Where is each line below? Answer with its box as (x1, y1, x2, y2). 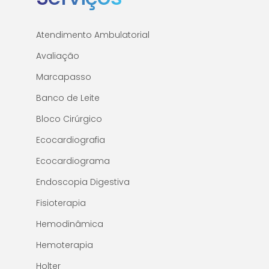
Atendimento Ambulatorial (36, 29, 150, 41)
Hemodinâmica (36, 218, 103, 231)
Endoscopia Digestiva (36, 176, 130, 189)
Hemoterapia (36, 239, 93, 252)
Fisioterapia (36, 197, 86, 210)
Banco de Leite (36, 92, 100, 104)
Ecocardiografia (36, 134, 105, 147)
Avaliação (36, 50, 79, 62)
